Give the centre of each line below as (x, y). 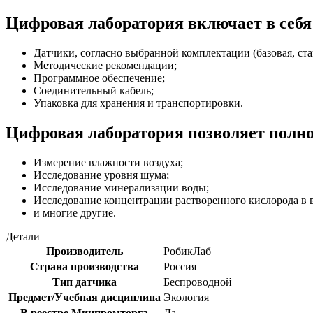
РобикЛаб (187, 252)
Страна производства (84, 267)
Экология (186, 298)
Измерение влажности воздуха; (108, 163)
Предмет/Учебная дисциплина (84, 298)
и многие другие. (75, 213)
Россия (180, 267)
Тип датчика (84, 282)
